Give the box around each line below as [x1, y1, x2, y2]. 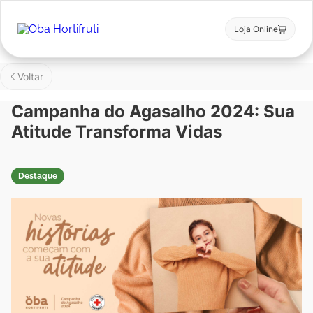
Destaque [18, 171, 57, 182]
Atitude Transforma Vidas [11, 122, 222, 143]
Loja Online [234, 24, 278, 34]
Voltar [17, 71, 43, 82]
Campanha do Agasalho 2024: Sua [11, 101, 295, 122]
